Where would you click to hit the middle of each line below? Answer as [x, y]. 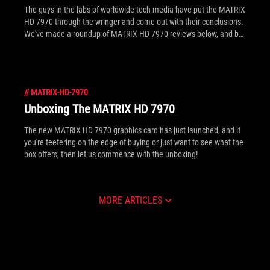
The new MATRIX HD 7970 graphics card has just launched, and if [132, 130]
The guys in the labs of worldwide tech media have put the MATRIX [135, 10]
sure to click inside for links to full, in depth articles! [108, 46]
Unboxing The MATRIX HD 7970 [99, 109]
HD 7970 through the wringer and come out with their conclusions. [134, 22]
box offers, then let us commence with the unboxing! [111, 154]
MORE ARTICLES [130, 200]
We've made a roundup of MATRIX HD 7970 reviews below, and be [133, 34]
